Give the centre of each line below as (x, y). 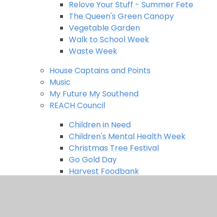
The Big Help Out (101, 194)
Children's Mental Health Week (127, 136)
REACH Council (77, 105)
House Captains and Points (100, 70)
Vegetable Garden (105, 28)
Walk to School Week (109, 39)
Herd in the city (98, 183)
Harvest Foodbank (104, 171)
